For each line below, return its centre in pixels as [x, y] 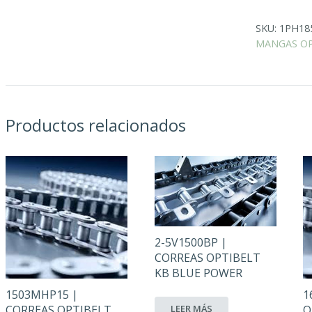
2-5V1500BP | [190, 243]
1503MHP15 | [42, 295]
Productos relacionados [96, 125]
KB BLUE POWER [198, 273]
